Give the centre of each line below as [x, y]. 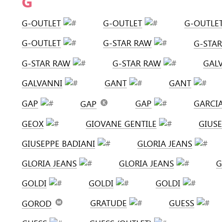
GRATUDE [109, 203]
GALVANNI [42, 83]
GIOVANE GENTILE [121, 124]
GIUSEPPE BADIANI [58, 143]
